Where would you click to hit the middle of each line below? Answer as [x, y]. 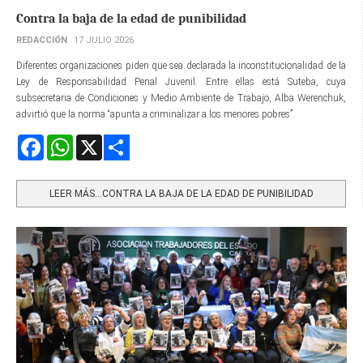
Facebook [63, 141]
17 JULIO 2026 [104, 41]
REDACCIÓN [42, 41]
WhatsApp [96, 141]
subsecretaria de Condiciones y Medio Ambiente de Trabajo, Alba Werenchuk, [181, 98]
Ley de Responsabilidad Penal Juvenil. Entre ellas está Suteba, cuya [181, 82]
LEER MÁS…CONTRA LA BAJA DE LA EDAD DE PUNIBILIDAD [181, 194]
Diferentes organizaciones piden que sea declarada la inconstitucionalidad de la [181, 66]
